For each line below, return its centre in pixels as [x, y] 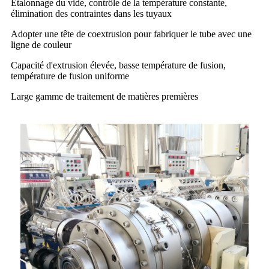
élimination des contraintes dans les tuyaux [91, 13]
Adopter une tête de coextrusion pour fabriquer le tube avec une [131, 34]
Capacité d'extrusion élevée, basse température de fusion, [118, 65]
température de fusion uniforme [70, 76]
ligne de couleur [41, 44]
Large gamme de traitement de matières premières [104, 96]
